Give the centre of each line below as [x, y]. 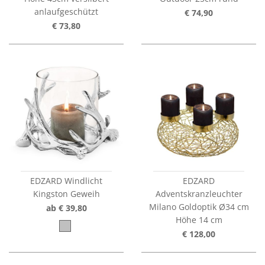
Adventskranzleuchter [199, 194]
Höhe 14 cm [199, 220]
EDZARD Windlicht [66, 181]
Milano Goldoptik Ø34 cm [199, 207]
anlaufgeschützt [66, 12]
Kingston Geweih [66, 194]
